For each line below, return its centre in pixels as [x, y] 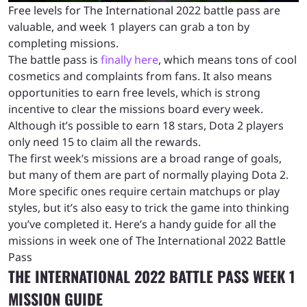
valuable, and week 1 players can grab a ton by [129, 26]
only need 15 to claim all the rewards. [106, 142]
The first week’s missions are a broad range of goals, [145, 158]
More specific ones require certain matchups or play [144, 191]
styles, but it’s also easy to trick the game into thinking [149, 207]
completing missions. [63, 43]
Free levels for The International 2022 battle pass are [144, 10]
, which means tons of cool [228, 59]
